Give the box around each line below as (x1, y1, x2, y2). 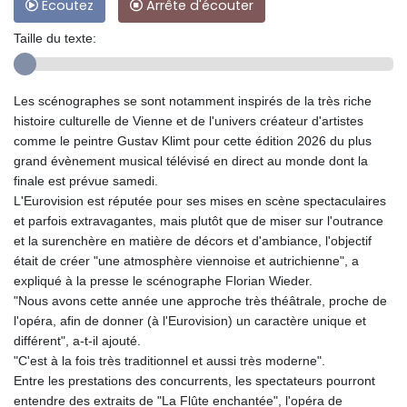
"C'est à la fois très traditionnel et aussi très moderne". (14, 353, 325, 369)
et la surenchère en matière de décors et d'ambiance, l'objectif (14, 233, 372, 249)
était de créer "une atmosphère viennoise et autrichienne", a (14, 253, 359, 269)
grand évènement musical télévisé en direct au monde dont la (14, 154, 368, 169)
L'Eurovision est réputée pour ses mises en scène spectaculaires (14, 194, 386, 209)
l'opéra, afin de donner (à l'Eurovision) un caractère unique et (14, 313, 366, 329)
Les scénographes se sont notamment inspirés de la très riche (14, 94, 372, 109)
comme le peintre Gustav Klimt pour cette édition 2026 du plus (14, 134, 372, 149)
